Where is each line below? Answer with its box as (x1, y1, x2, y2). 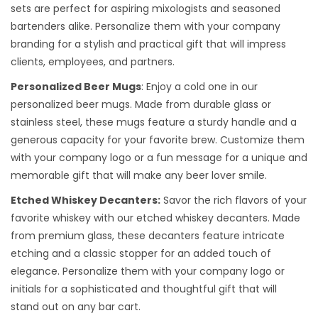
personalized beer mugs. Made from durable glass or (11, 97, 271, 111)
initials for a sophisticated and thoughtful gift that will (11, 281, 277, 296)
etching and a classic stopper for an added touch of (11, 246, 271, 261)
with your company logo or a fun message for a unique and (11, 150, 307, 165)
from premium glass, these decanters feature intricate (11, 228, 285, 243)
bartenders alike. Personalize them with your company (11, 18, 280, 33)
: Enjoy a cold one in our (141, 79, 258, 94)
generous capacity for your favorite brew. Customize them (11, 132, 305, 147)
